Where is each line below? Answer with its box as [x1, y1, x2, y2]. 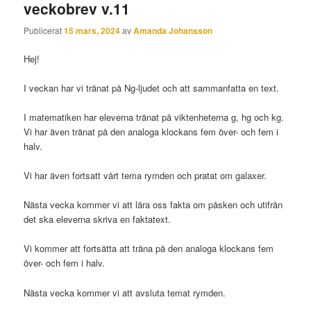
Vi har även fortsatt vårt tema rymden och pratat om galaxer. [24, 169, 267, 183]
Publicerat [24, 24, 65, 36]
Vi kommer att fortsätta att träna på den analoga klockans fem [24, 242, 274, 255]
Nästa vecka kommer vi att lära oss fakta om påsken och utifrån [24, 198, 283, 212]
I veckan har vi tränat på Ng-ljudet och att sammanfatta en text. [24, 81, 280, 94]
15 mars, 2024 [64, 24, 121, 37]
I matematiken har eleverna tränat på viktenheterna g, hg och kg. [24, 110, 285, 124]
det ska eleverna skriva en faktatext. [24, 212, 171, 226]
